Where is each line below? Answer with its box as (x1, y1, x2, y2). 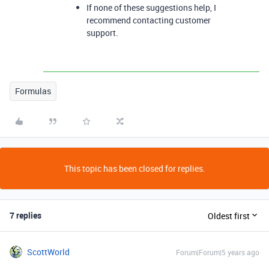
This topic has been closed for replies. (64, 163, 205, 174)
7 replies (10, 210, 41, 221)
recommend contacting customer (86, 14, 211, 26)
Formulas (15, 85, 51, 97)
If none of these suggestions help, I (86, 2, 216, 13)
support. (86, 27, 118, 38)
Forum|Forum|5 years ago (176, 247, 259, 257)
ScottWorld (27, 246, 70, 258)
